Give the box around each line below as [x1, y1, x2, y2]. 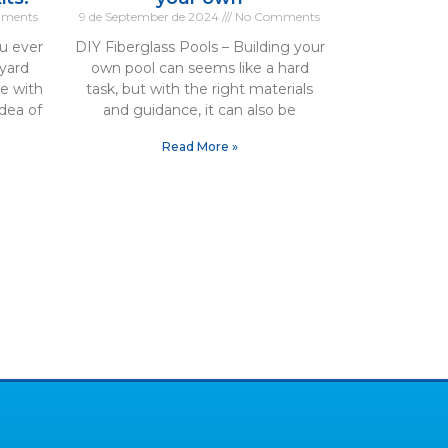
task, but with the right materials [86, 80, 314, 99]
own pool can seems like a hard [90, 59, 309, 78]
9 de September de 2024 [79, 9, 223, 25]
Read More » [161, 139, 238, 155]
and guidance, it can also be [103, 101, 297, 120]
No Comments [232, 9, 321, 25]
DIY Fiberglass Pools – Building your [74, 38, 325, 57]
